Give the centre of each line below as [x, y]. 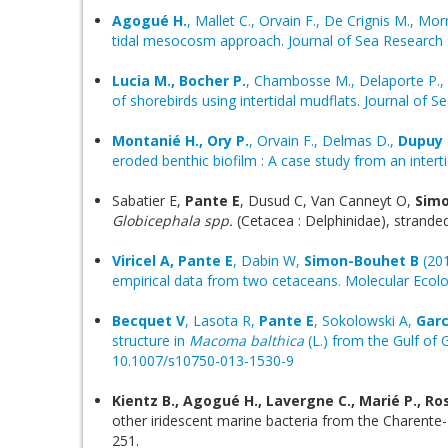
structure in [150, 340]
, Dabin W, [268, 260]
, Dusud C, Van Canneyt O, [327, 200]
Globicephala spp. [174, 220]
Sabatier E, [148, 200]
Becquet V [148, 320]
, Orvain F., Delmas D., [323, 140]
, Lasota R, [222, 320]
